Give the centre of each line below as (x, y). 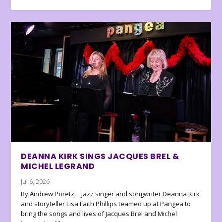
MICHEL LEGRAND (58, 166)
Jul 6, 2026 (35, 182)
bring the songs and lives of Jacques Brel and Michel (99, 214)
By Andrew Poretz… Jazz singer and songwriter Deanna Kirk (111, 194)
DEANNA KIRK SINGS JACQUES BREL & (100, 157)
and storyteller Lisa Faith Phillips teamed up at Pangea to (106, 204)
